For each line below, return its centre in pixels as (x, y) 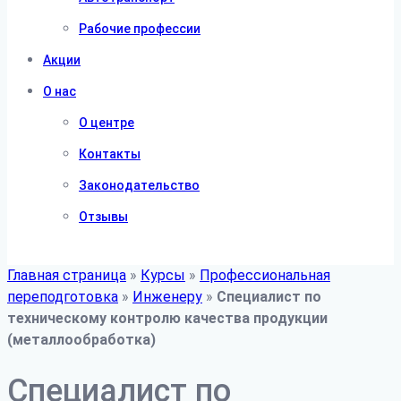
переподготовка (63, 297)
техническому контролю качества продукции (167, 318)
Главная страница (67, 275)
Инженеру (167, 297)
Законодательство (139, 185)
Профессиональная (265, 275)
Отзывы (103, 217)
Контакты (110, 154)
